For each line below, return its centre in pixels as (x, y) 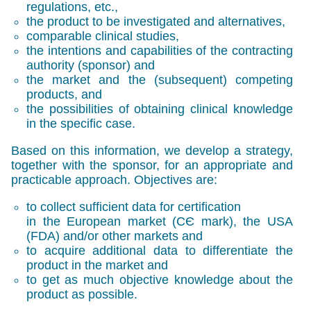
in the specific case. (81, 123)
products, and (65, 94)
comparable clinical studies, (103, 36)
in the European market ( (102, 221)
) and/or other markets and (129, 236)
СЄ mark (203, 221)
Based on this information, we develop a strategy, (152, 150)
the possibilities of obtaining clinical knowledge (160, 109)
